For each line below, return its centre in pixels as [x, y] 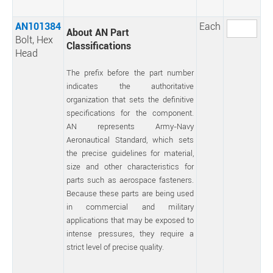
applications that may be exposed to [130, 220]
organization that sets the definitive [130, 99]
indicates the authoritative [130, 86]
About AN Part [98, 32]
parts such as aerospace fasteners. [130, 180]
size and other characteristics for [130, 166]
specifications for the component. [130, 113]
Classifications [99, 46]
